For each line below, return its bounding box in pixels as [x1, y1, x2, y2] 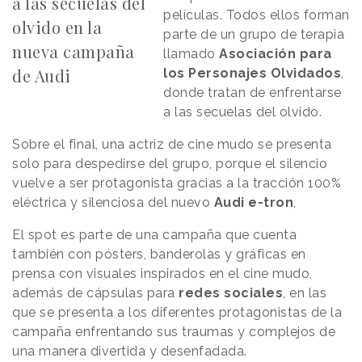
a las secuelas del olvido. [163, 103, 322, 120]
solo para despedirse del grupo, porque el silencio [12, 155, 327, 171]
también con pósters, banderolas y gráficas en [12, 246, 306, 262]
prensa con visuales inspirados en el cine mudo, [12, 265, 313, 281]
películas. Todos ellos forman [163, 6, 350, 23]
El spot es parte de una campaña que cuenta [12, 226, 297, 242]
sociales [224, 284, 283, 301]
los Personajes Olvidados [163, 65, 342, 81]
